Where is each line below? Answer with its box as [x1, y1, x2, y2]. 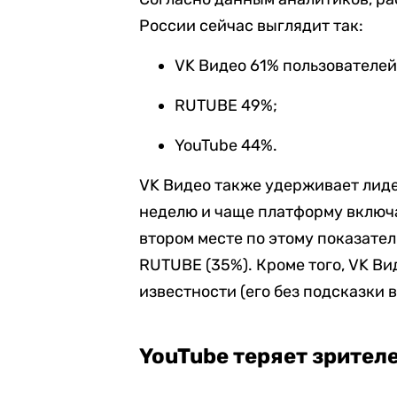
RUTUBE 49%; [175, 96, 278, 115]
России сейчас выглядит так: [139, 16, 364, 35]
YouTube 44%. [175, 136, 278, 155]
